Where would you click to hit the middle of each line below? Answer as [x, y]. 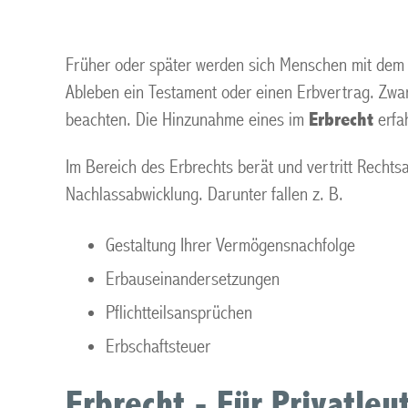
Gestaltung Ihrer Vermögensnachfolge [230, 245]
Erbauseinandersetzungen [193, 279]
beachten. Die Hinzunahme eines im [187, 120]
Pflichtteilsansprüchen [179, 313]
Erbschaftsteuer [158, 347]
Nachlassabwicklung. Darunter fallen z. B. [204, 194]
